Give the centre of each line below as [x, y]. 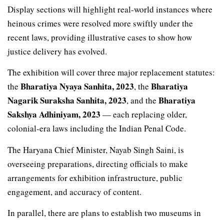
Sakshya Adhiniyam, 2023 [54, 114]
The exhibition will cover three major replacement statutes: [111, 72]
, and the [142, 100]
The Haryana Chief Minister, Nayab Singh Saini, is [96, 149]
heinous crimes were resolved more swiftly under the [100, 23]
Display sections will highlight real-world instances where [110, 9]
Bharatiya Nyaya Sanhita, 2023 [77, 86]
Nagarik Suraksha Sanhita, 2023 [67, 100]
